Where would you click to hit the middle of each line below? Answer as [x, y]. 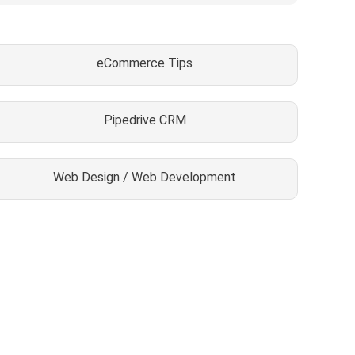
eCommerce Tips [145, 63]
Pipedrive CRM [145, 120]
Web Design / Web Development [145, 177]
